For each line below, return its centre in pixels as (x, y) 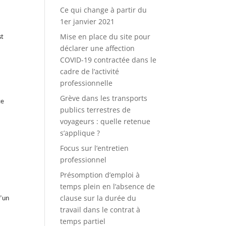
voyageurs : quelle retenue (105, 121)
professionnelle (87, 83)
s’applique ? (80, 133)
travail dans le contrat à (100, 210)
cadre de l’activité (90, 71)
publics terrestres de (96, 110)
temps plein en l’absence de (108, 186)
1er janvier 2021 (88, 21)
